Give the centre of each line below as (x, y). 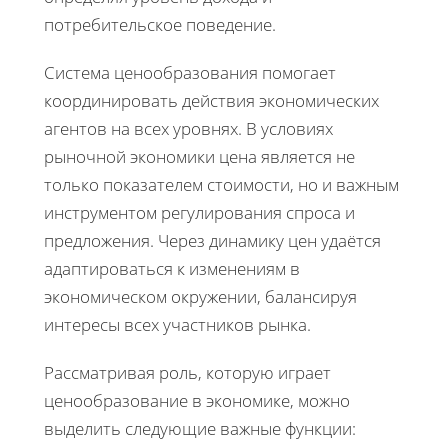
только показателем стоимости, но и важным (221, 184)
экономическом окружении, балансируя (200, 296)
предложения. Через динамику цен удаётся (212, 240)
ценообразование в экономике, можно (197, 400)
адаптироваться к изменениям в (172, 268)
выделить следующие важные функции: (200, 428)
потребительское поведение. (160, 24)
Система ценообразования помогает (190, 72)
